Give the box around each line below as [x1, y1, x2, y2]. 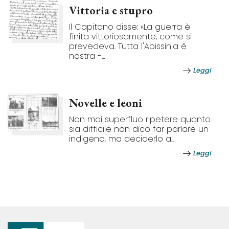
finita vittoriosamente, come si [69, 30, 192, 42]
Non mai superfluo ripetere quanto [69, 113, 211, 125]
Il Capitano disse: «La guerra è [69, 20, 190, 33]
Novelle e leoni [69, 95, 142, 110]
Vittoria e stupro [69, 3, 153, 18]
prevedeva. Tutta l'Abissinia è [69, 40, 187, 52]
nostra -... [69, 50, 105, 62]
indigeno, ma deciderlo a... [69, 132, 174, 145]
